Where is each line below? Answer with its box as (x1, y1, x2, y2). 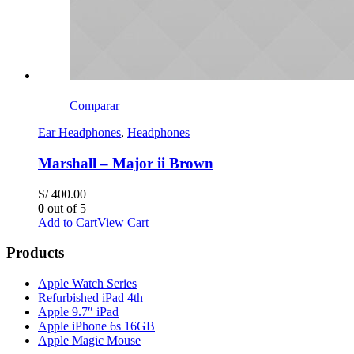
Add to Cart (38, 215, 97, 229)
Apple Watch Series (38, 276, 137, 290)
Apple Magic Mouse (38, 333, 141, 347)
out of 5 (44, 201, 86, 215)
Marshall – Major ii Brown (38, 154, 213, 171)
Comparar (70, 99, 119, 113)
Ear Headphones (38, 126, 121, 140)
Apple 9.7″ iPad (38, 304, 119, 318)
